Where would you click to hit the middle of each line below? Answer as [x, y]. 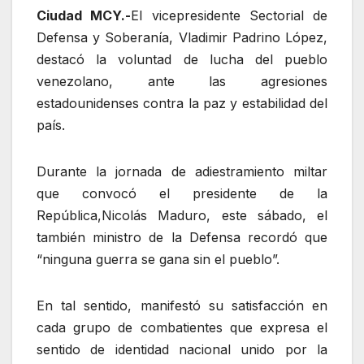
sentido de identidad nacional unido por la [182, 349]
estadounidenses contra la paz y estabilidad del [182, 103]
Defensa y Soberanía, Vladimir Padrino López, [182, 37]
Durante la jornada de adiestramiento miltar [182, 171]
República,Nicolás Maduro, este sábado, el [182, 215]
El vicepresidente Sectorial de [229, 15]
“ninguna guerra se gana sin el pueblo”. [158, 259]
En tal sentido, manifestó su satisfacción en [182, 305]
